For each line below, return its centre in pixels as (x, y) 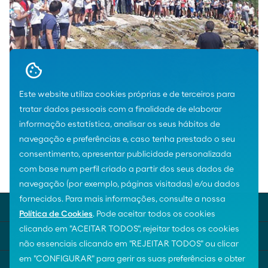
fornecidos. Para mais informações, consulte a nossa (122, 199)
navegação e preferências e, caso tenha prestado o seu (127, 139)
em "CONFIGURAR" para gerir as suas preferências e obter (132, 259)
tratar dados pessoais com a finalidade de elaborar (121, 109)
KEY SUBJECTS (35, 236)
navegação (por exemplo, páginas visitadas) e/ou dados (130, 184)
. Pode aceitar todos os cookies (154, 214)
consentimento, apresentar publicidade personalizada (125, 154)
